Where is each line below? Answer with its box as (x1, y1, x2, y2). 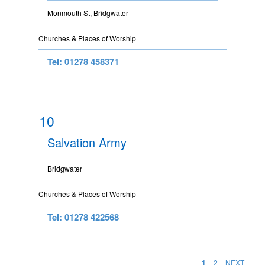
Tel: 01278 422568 (47, 210, 119, 224)
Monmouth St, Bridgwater (47, 7, 128, 18)
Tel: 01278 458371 (47, 54, 119, 68)
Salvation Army (47, 133, 127, 151)
